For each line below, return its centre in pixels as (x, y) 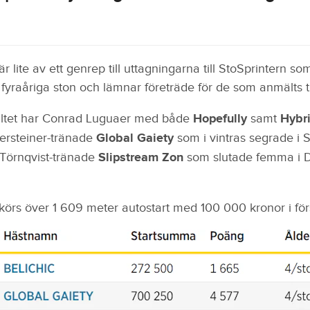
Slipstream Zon (140, 158)
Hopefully (221, 119)
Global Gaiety (135, 139)
